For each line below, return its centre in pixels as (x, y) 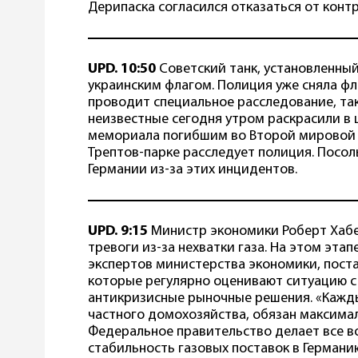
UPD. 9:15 (118, 232)
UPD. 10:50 (122, 70)
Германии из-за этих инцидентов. (193, 170)
